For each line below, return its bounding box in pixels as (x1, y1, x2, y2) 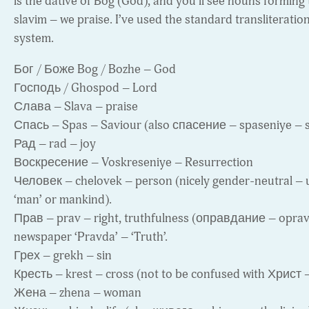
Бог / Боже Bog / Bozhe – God (14, 61, 176, 78)
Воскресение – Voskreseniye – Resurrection (14, 154, 253, 171)
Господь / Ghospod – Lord (14, 80, 157, 97)
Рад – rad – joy (14, 136, 96, 152)
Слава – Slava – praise (14, 99, 138, 115)
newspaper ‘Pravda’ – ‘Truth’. (14, 229, 168, 246)
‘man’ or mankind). (14, 192, 112, 208)
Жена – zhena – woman (14, 285, 141, 301)
